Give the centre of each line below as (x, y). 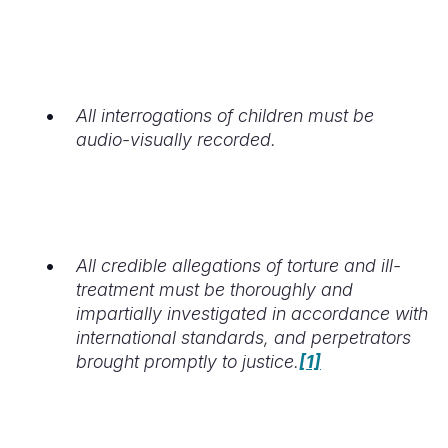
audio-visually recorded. (176, 139)
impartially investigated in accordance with (252, 313)
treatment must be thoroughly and (214, 289)
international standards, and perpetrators (243, 337)
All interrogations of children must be (225, 115)
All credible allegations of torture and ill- (238, 265)
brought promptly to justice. (187, 361)
